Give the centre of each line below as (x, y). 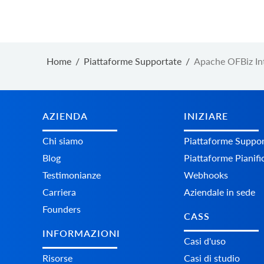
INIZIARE (206, 116)
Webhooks (206, 175)
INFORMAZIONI (81, 233)
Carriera (59, 192)
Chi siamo (63, 141)
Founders (62, 209)
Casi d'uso (205, 241)
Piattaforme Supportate (133, 61)
